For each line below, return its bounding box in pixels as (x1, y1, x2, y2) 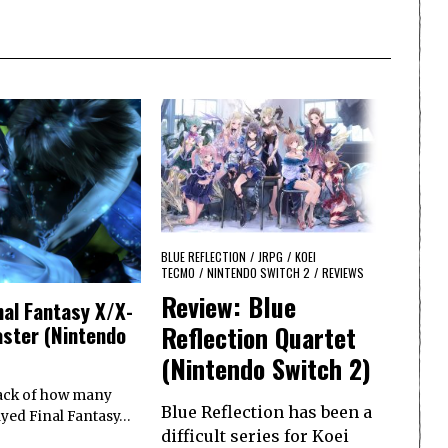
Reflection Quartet (161, 318, 356, 357)
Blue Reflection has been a (161, 402, 372, 422)
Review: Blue (161, 287, 296, 326)
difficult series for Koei (161, 426, 349, 446)
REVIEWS (322, 263, 364, 281)
